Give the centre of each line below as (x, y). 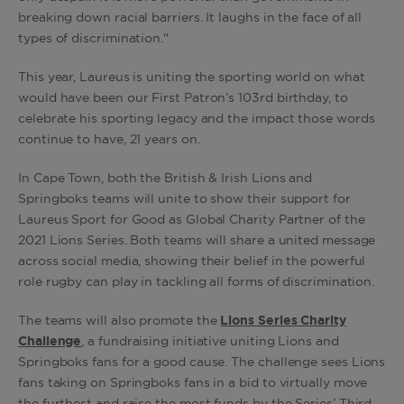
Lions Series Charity (283, 321)
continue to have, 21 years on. (111, 140)
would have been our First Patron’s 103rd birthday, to (183, 98)
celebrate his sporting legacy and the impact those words (197, 119)
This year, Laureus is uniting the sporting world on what (192, 78)
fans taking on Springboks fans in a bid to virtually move (193, 383)
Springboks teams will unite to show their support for (184, 199)
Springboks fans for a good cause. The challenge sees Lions (202, 363)
